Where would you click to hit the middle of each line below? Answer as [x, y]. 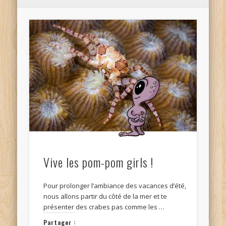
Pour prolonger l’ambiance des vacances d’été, [115, 186]
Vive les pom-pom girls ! [99, 162]
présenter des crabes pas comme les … [104, 207]
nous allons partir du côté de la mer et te [105, 196]
